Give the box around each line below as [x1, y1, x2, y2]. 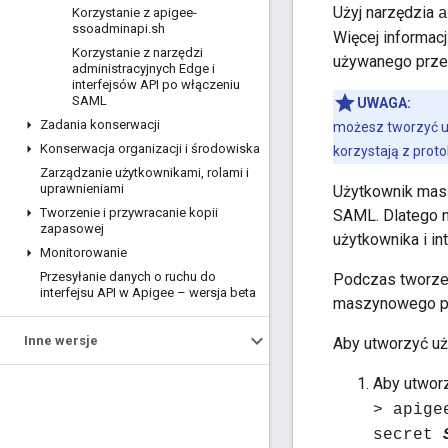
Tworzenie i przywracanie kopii [40, 205, 218, 220]
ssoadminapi [72, 21, 148, 36]
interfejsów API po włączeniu [72, 77, 240, 92]
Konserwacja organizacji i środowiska [40, 141, 260, 156]
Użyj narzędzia [333, 3, 438, 23]
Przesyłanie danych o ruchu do [40, 269, 216, 284]
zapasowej [40, 221, 104, 236]
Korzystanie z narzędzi [72, 45, 203, 60]
